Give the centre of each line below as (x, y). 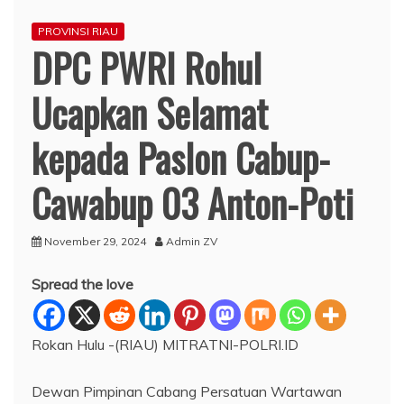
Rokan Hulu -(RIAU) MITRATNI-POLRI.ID (165, 344)
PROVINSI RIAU (78, 31)
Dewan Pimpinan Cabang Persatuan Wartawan (187, 391)
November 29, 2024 (95, 241)
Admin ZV (192, 241)
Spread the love (83, 284)
